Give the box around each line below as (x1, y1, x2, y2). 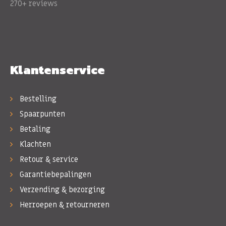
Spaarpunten (18, 108, 65, 119)
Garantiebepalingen (18, 169, 91, 180)
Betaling (18, 124, 50, 134)
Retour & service (18, 154, 78, 164)
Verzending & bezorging (18, 184, 105, 195)
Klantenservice (10, 61, 105, 79)
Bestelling (18, 93, 56, 104)
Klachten (18, 139, 51, 149)
